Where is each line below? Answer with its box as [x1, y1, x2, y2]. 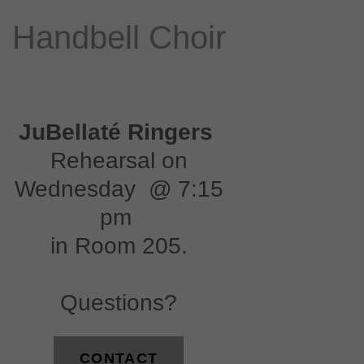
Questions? [60, 289, 178, 315]
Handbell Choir [11, 19, 226, 55]
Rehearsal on [50, 147, 188, 173]
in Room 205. [50, 232, 188, 258]
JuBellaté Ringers [18, 119, 219, 145]
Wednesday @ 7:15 [14, 175, 223, 201]
